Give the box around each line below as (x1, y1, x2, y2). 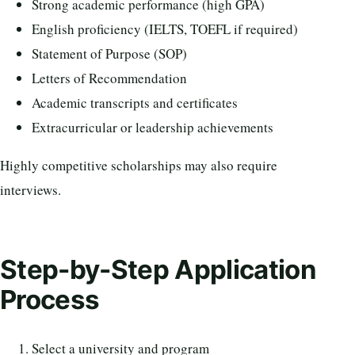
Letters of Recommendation (32, 68, 187, 87)
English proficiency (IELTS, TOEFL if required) (32, 19, 298, 38)
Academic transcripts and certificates (32, 93, 238, 112)
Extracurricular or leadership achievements (32, 117, 273, 136)
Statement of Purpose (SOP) (32, 44, 187, 63)
